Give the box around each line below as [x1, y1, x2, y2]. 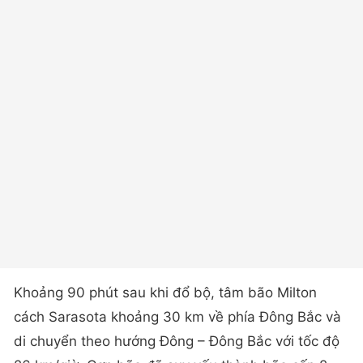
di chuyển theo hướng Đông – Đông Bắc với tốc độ [14, 332, 340, 349]
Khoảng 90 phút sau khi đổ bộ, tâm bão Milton [14, 284, 317, 301]
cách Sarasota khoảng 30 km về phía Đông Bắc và [14, 308, 341, 325]
